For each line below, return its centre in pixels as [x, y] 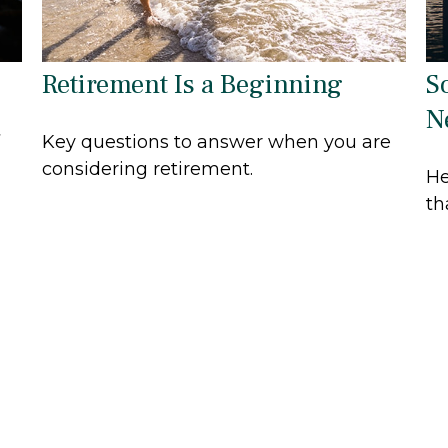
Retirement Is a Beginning [193, 85]
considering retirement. [148, 169]
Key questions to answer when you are [217, 142]
